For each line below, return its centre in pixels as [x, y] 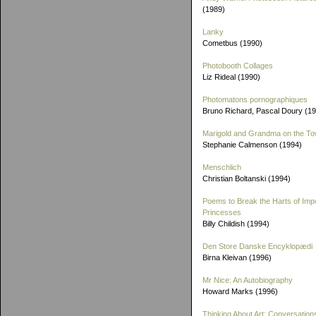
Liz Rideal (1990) [231, 77]
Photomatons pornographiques [255, 99]
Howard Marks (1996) [240, 291]
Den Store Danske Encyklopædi [257, 246]
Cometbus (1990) [232, 43]
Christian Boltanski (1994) [247, 178]
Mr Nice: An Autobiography [248, 280]
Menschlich [222, 167]
